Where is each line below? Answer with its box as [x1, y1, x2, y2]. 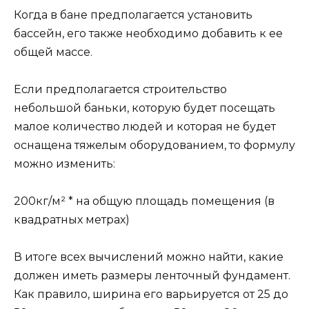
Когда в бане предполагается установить [14, 8, 252, 21]
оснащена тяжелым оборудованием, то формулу [14, 139, 295, 152]
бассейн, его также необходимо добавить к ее [14, 26, 283, 40]
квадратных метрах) [14, 213, 130, 227]
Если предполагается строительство [14, 83, 227, 97]
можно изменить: [14, 157, 115, 171]
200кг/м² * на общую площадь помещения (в [14, 195, 275, 208]
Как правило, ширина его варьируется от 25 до [14, 288, 288, 301]
